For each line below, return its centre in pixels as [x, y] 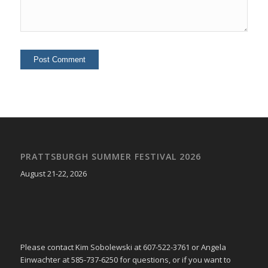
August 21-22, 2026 [53, 174]
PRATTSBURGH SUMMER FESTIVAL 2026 [110, 157]
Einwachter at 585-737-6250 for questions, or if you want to [125, 260]
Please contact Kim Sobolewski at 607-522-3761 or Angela [123, 247]
